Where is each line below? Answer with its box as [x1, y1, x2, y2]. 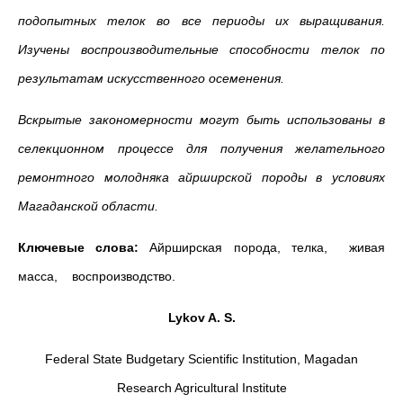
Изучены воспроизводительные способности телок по [18, 42, 385, 57]
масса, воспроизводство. [18, 269, 175, 283]
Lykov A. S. [167, 310, 236, 325]
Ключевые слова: [18, 240, 139, 255]
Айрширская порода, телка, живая [139, 240, 386, 255]
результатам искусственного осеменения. [18, 71, 284, 85]
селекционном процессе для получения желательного [18, 141, 385, 156]
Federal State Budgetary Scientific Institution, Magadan [45, 352, 358, 366]
